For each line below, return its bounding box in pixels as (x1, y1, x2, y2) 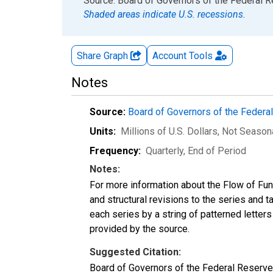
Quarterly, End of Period (146, 144, 246, 157)
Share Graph (77, 49, 130, 62)
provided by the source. (90, 222, 190, 235)
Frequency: (90, 144, 141, 157)
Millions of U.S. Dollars (121, 125, 218, 137)
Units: (90, 125, 116, 137)
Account (152, 49, 186, 62)
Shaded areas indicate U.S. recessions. (83, 8, 246, 20)
